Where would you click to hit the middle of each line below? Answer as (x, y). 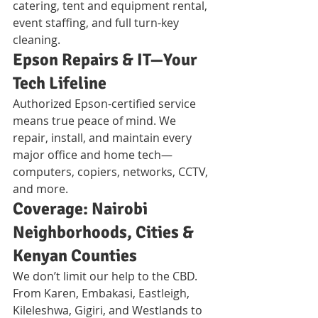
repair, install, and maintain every (104, 137)
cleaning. (37, 39)
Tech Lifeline (60, 83)
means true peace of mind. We (96, 120)
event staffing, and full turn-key (97, 22)
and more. (40, 188)
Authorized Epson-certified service (106, 103)
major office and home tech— (93, 154)
